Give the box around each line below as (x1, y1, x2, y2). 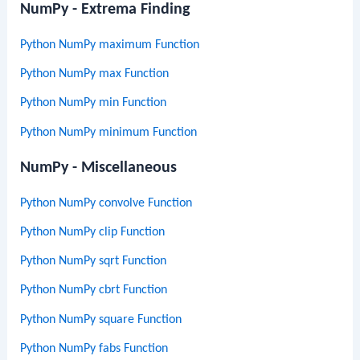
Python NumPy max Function (20, 67, 170, 80)
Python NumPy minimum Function (20, 125, 198, 139)
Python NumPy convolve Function (20, 196, 193, 210)
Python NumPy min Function (20, 96, 167, 110)
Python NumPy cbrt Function (20, 284, 168, 297)
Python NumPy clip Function (20, 225, 166, 239)
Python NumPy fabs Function (20, 342, 169, 355)
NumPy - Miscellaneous (20, 159, 178, 176)
